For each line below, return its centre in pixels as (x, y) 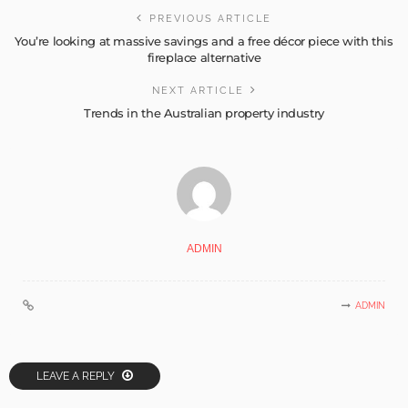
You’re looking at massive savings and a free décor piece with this (204, 41)
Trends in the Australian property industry (204, 113)
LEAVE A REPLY (77, 377)
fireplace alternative (204, 58)
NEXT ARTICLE (198, 91)
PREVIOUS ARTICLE (210, 19)
